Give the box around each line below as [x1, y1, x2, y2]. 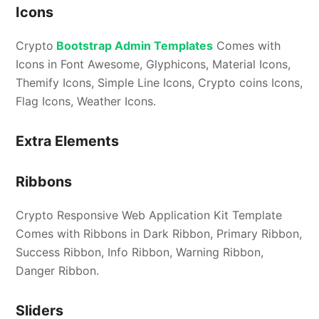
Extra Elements [16, 132, 120, 150]
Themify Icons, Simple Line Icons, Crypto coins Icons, [16, 75, 303, 90]
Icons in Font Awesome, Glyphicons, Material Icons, [16, 56, 291, 71]
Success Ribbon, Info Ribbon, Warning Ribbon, [16, 244, 264, 259]
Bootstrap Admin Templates [53, 38, 214, 53]
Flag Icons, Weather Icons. [16, 93, 157, 108]
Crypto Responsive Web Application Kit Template [16, 207, 283, 222]
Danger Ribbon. [16, 263, 100, 278]
